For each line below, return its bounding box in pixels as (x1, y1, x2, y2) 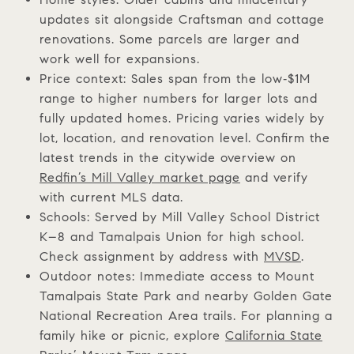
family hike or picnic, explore (39, 327, 225, 343)
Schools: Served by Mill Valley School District (39, 209, 320, 224)
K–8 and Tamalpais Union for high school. (39, 228, 304, 244)
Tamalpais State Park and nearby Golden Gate (39, 288, 333, 303)
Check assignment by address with (39, 248, 264, 264)
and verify (239, 169, 308, 185)
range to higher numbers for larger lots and (39, 90, 318, 106)
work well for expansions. (39, 51, 200, 66)
